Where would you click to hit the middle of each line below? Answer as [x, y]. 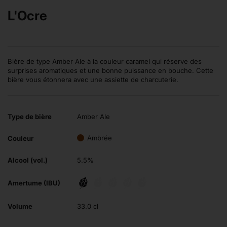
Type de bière [30, 116]
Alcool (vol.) [28, 160]
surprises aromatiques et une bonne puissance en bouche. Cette [110, 70]
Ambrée [100, 138]
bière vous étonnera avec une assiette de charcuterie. [93, 79]
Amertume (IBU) [34, 183]
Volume [20, 206]
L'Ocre [27, 15]
